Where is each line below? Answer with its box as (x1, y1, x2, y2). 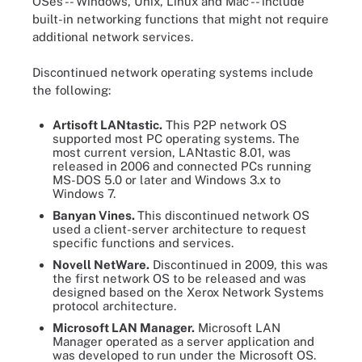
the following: (32, 83, 111, 97)
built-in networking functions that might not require (32, 11, 329, 26)
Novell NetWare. (53, 257, 149, 271)
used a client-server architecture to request (53, 221, 306, 236)
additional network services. (32, 29, 193, 44)
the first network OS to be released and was (53, 271, 306, 285)
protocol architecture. (53, 298, 176, 313)
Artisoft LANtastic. (53, 117, 162, 132)
